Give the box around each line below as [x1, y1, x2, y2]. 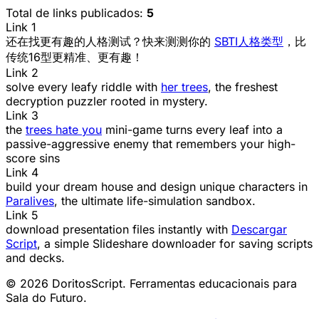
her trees [161, 79, 208, 94]
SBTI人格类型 [214, 33, 283, 48]
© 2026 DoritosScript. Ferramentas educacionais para [6, 276, 297, 291]
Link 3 [6, 108, 38, 122]
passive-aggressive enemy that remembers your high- [6, 136, 296, 151]
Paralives [6, 193, 54, 208]
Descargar [231, 221, 287, 236]
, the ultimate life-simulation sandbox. [54, 193, 256, 208]
